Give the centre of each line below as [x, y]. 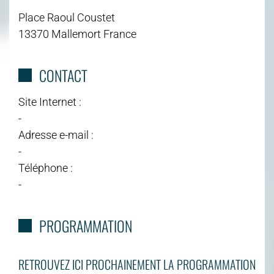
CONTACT [63, 75]
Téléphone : [46, 168]
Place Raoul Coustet [67, 17]
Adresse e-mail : [56, 135]
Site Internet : [50, 102]
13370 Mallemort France [77, 34]
